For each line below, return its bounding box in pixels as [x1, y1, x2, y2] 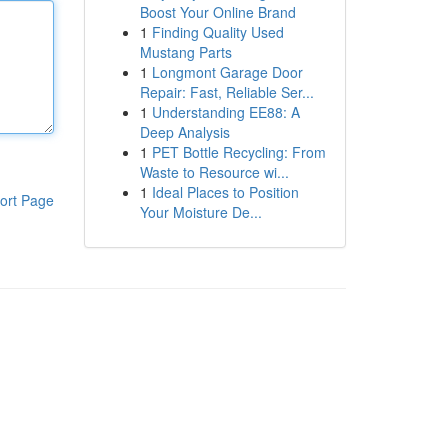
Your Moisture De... [139, 202, 262, 222]
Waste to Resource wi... [139, 162, 289, 182]
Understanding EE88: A [151, 102, 300, 122]
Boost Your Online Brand [139, 2, 296, 22]
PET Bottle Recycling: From [151, 142, 326, 162]
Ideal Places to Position [151, 182, 299, 202]
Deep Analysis [139, 122, 230, 142]
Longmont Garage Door [151, 62, 303, 82]
